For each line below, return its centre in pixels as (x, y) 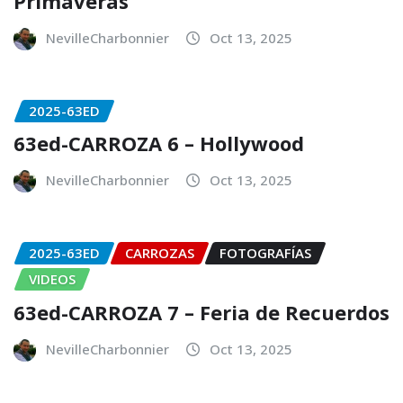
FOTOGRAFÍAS (265, 253)
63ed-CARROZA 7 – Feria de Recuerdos (201, 312)
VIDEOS (52, 279)
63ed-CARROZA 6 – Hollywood (159, 143)
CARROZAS (160, 253)
